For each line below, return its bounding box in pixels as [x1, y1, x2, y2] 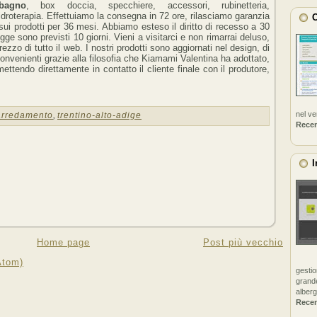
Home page [37, 236, 90, 248]
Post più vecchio [203, 236, 283, 248]
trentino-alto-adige [57, 110, 142, 121]
